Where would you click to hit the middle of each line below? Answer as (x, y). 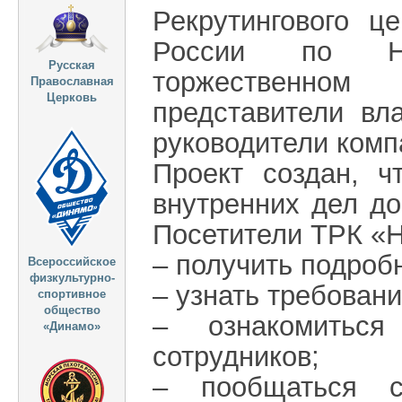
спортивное (72, 294)
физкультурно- (72, 278)
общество (72, 310)
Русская (72, 65)
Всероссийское (72, 262)
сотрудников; (236, 357)
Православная (72, 81)
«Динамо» (72, 327)
